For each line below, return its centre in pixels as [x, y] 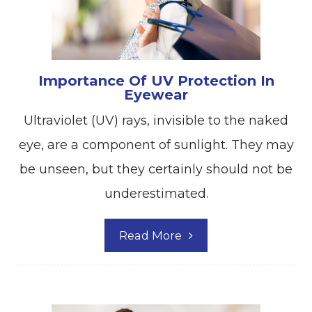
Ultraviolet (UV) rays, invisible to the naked [156, 121]
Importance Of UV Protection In [156, 81]
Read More [150, 236]
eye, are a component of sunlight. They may [156, 145]
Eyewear [156, 95]
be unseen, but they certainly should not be [156, 170]
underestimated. [156, 194]
